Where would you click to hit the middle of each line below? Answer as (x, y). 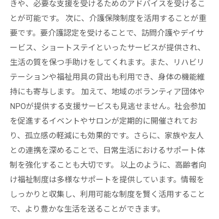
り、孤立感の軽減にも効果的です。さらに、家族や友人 (107, 136)
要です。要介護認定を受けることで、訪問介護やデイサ (107, 33)
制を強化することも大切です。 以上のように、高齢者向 (108, 165)
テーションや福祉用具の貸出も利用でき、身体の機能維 (107, 77)
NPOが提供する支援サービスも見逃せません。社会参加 (108, 106)
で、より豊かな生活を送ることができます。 (87, 209)
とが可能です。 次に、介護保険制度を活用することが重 (108, 18)
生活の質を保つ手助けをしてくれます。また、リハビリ (107, 62)
